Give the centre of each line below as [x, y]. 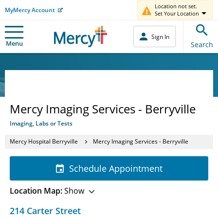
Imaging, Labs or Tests [41, 123]
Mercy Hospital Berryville [44, 141]
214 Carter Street [45, 210]
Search [202, 44]
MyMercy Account [30, 10]
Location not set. [176, 6]
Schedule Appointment [116, 168]
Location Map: [36, 191]
